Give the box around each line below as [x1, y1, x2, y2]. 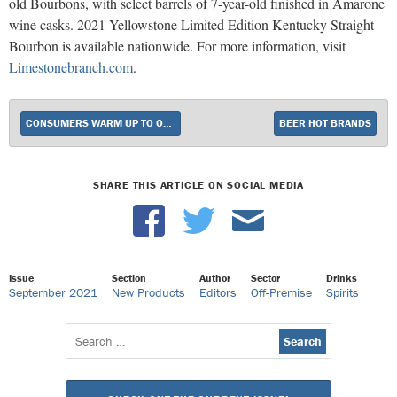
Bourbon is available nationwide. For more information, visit [9, 35, 346, 55]
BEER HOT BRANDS [279, 115, 371, 129]
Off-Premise [251, 284, 312, 300]
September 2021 [9, 284, 97, 300]
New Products [112, 284, 185, 300]
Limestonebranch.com [9, 57, 133, 76]
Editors [199, 284, 237, 300]
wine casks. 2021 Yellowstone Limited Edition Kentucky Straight [9, 14, 374, 34]
